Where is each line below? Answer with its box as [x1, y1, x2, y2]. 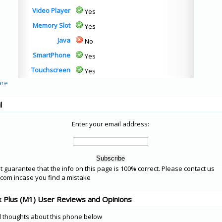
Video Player [32, 6, 70, 15]
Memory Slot [33, 21, 70, 30]
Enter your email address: [72, 119, 149, 128]
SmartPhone [33, 51, 70, 59]
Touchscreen [31, 65, 70, 74]
